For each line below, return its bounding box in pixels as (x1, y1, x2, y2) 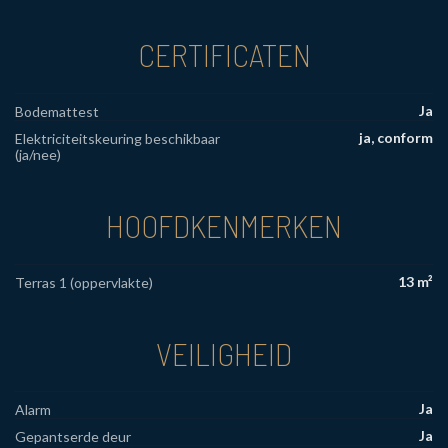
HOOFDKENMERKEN (106, 205, 342, 244)
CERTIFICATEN (137, 35, 311, 74)
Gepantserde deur (15, 428, 131, 446)
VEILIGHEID (156, 333, 292, 372)
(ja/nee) (15, 145, 61, 163)
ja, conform (359, 128, 433, 146)
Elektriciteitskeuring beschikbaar (15, 129, 220, 147)
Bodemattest (15, 102, 99, 120)
